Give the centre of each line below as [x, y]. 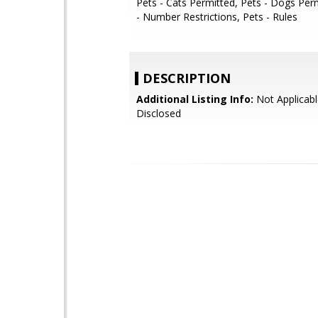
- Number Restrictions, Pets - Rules [217, 17]
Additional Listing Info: [195, 99]
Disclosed [159, 113]
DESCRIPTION [187, 78]
